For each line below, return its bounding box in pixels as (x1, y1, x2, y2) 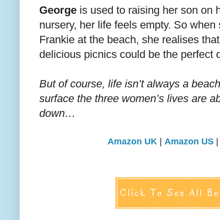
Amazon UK (108, 137, 157, 147)
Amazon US (165, 137, 214, 147)
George (39, 4, 77, 17)
